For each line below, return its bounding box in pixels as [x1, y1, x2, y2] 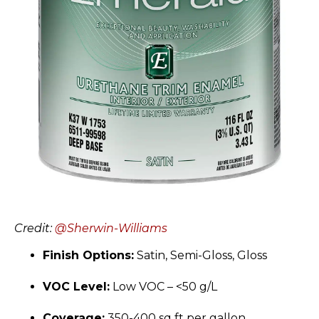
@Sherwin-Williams [55, 221, 167, 235]
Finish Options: [43, 249, 134, 263]
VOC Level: [43, 280, 110, 294]
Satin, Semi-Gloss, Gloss [134, 249, 267, 263]
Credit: [14, 221, 55, 235]
